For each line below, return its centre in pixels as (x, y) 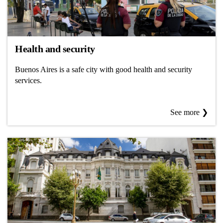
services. (28, 80)
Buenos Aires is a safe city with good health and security (104, 69)
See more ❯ (189, 112)
